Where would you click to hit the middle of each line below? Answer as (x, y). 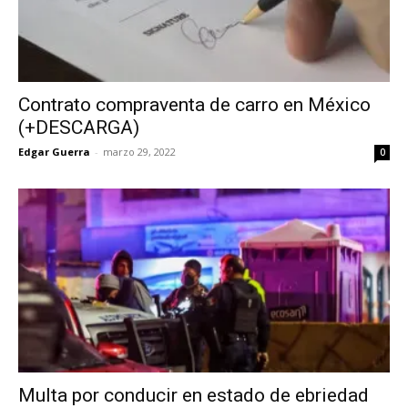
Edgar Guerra (54, 152)
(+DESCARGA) (79, 128)
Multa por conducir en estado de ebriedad (194, 395)
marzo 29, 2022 (139, 152)
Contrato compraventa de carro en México (194, 105)
